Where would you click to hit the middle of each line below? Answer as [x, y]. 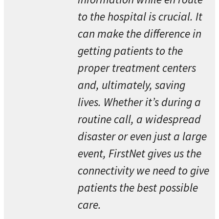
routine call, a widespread [140, 119]
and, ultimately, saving [132, 85]
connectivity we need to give [144, 171]
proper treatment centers [137, 68]
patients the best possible [138, 188]
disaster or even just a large [142, 136]
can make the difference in [140, 34]
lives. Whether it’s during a [140, 102]
